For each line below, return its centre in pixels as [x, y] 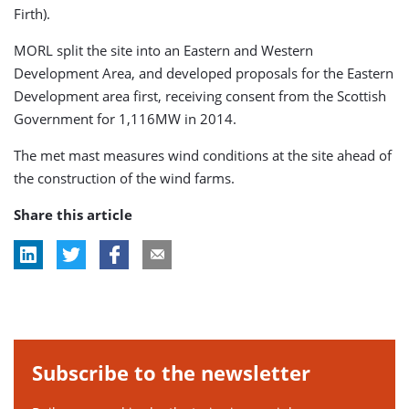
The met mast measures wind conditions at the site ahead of [203, 155]
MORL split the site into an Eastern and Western [163, 50]
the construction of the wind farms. [124, 178]
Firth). [32, 14]
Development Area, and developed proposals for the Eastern [204, 73]
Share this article [73, 215]
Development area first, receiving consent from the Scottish [200, 96]
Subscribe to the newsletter [171, 372]
